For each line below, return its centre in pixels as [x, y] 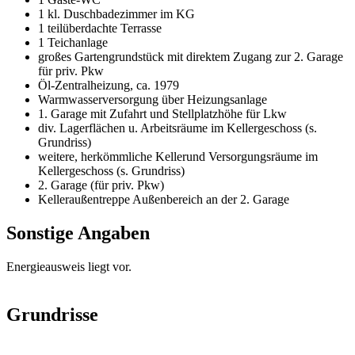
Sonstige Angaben [78, 233]
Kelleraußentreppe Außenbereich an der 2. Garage [164, 200]
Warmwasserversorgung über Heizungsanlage [153, 100]
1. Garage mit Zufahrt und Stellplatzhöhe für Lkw [162, 114]
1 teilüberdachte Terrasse [100, 29]
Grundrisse [52, 314]
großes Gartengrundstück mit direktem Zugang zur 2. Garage [191, 57]
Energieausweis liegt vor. [69, 267]
